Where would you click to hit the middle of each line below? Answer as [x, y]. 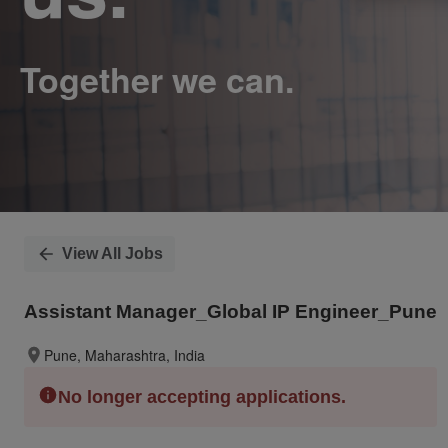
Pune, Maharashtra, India [124, 354]
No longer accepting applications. [202, 397]
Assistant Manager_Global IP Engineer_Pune [230, 311]
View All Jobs [112, 253]
